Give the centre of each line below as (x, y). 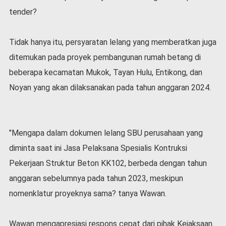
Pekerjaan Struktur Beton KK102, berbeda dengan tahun (108, 163)
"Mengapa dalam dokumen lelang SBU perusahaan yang (106, 133)
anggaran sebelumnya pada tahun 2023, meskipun (96, 178)
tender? (23, 12)
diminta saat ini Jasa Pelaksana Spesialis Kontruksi (98, 148)
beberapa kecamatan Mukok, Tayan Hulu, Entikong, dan (105, 72)
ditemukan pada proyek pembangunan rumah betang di (105, 57)
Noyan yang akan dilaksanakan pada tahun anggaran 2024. (111, 87)
